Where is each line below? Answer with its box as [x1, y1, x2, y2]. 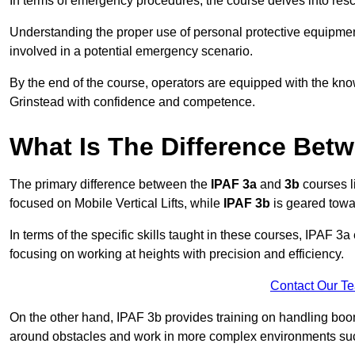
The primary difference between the [10, 177, 211, 192]
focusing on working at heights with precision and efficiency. [10, 247, 344, 261]
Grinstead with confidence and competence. [10, 95, 255, 109]
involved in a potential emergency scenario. [10, 44, 253, 59]
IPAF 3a [211, 177, 257, 192]
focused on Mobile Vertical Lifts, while [10, 197, 223, 211]
